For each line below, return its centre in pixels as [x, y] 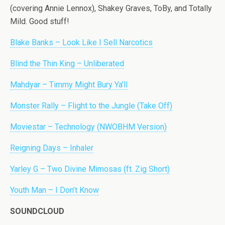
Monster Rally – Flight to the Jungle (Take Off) [91, 106]
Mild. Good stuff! [40, 21]
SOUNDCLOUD [37, 211]
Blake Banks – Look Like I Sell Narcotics [81, 42]
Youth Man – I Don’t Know [54, 190]
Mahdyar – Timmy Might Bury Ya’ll [69, 85]
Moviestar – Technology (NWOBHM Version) [88, 127]
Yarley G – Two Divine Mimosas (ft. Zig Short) [90, 169]
